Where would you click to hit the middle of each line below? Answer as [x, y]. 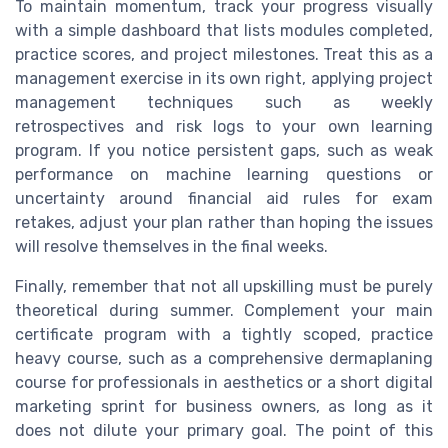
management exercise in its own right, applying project [224, 79]
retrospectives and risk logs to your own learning [224, 127]
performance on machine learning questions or [224, 175]
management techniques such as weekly [224, 103]
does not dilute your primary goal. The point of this [224, 431]
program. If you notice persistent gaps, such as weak [224, 151]
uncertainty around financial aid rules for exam [224, 199]
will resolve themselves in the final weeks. [171, 247]
